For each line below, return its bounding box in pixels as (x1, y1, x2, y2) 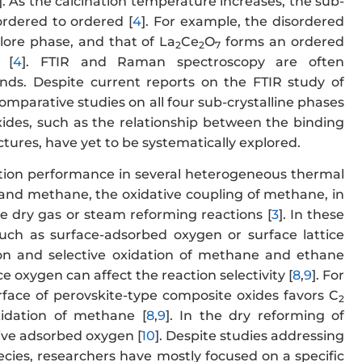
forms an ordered (221, 33, 345, 49)
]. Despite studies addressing (154, 327, 344, 343)
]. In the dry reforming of (165, 307, 344, 323)
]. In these (278, 206, 344, 222)
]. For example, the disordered (141, 13, 345, 29)
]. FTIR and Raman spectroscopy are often (22, 53, 345, 69)
